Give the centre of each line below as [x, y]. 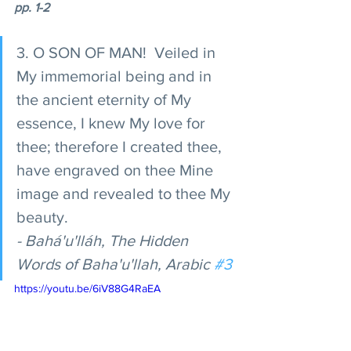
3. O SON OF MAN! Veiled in [118, 53]
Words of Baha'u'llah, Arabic [115, 264]
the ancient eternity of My [106, 100]
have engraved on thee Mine [117, 170]
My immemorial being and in [116, 76]
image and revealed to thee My [125, 194]
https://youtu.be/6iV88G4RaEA [87, 289]
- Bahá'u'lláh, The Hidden [104, 241]
